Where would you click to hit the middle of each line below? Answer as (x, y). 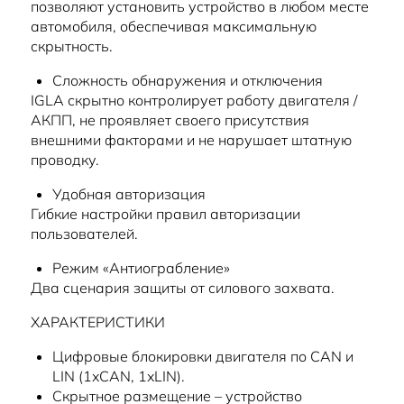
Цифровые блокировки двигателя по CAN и (203, 357)
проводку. (65, 160)
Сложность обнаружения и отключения (188, 81)
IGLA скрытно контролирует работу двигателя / (194, 101)
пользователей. (84, 234)
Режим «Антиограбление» (141, 268)
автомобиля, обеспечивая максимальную (174, 27)
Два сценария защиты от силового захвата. (183, 288)
